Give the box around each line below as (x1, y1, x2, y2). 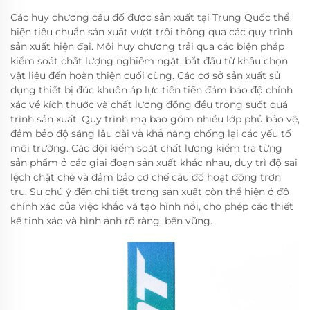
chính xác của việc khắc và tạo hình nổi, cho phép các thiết (10, 200, 293, 213)
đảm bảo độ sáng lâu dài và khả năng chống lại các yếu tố (10, 127, 291, 140)
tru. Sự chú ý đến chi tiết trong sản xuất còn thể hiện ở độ (10, 185, 289, 199)
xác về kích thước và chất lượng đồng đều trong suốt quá (10, 98, 288, 111)
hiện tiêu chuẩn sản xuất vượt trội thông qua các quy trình (10, 26, 293, 39)
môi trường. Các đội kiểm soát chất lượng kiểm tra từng (10, 142, 282, 155)
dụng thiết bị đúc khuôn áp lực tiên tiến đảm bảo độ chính (10, 84, 293, 97)
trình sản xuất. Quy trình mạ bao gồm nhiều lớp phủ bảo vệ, (10, 113, 300, 126)
